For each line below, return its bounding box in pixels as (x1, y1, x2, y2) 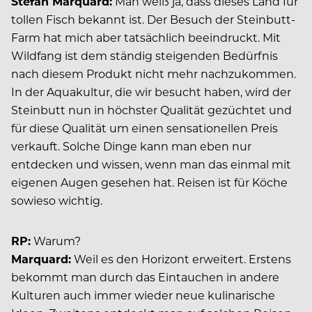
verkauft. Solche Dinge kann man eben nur (11, 138, 251, 153)
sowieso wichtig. (11, 192, 102, 208)
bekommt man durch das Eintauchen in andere (11, 269, 279, 284)
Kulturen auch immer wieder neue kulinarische (11, 287, 275, 302)
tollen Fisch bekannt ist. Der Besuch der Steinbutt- (11, 11, 295, 26)
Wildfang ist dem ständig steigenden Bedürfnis (11, 47, 278, 63)
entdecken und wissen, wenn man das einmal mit (11, 156, 291, 171)
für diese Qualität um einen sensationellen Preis (11, 120, 278, 135)
